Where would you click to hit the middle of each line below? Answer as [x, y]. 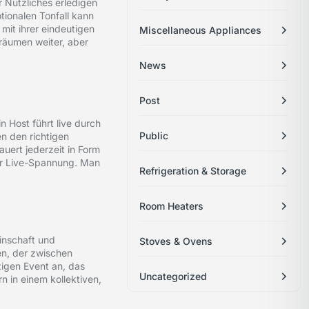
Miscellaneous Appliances [201, 30]
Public [154, 136]
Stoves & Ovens [176, 241]
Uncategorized [173, 277]
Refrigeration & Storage [193, 171]
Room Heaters [172, 206]
